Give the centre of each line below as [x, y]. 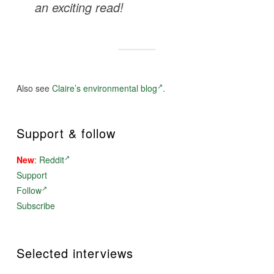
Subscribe [35, 205]
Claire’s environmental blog [104, 88]
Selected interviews [75, 253]
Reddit [51, 159]
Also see [34, 88]
